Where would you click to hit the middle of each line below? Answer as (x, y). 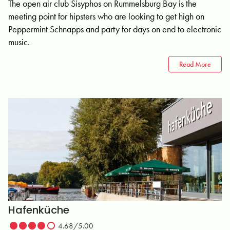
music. (19, 42)
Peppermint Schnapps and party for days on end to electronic (115, 29)
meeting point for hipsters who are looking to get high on (106, 16)
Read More (195, 64)
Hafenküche (39, 210)
